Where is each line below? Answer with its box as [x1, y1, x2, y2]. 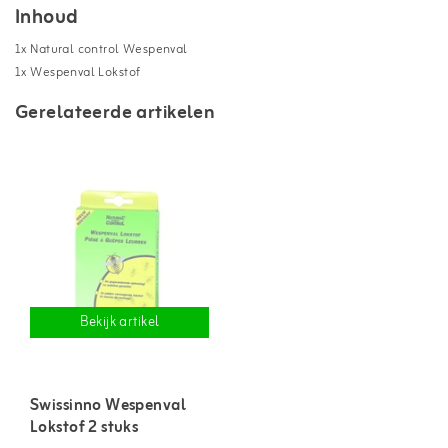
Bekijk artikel [79, 310, 160, 334]
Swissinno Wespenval [30, 392, 186, 419]
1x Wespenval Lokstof [15, 61, 151, 83]
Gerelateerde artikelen [15, 96, 216, 129]
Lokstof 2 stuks [30, 414, 139, 441]
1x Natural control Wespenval [15, 38, 188, 60]
